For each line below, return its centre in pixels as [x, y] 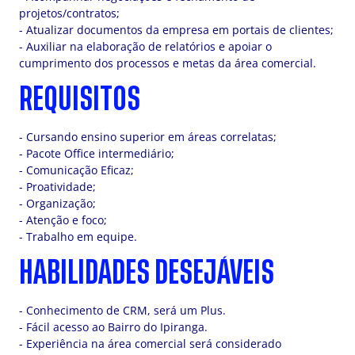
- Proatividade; [57, 187]
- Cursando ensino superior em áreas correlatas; [148, 137]
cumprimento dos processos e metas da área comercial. [168, 63]
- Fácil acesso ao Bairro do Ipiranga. [113, 327]
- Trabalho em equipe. [78, 237]
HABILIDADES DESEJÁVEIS [147, 273]
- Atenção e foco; [63, 220]
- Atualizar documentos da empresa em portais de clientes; [176, 30]
